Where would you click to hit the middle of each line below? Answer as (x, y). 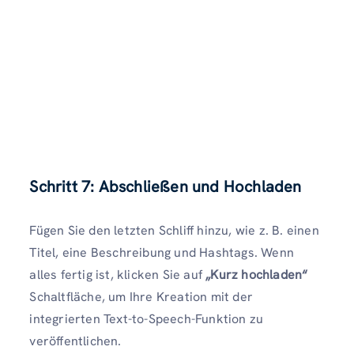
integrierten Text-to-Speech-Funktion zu (147, 319)
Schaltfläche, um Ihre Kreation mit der (141, 297)
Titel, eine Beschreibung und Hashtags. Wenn (162, 253)
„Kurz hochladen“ (257, 275)
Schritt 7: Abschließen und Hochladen (166, 187)
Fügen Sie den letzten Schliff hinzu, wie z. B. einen (174, 231)
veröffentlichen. (75, 341)
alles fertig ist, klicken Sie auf (118, 275)
